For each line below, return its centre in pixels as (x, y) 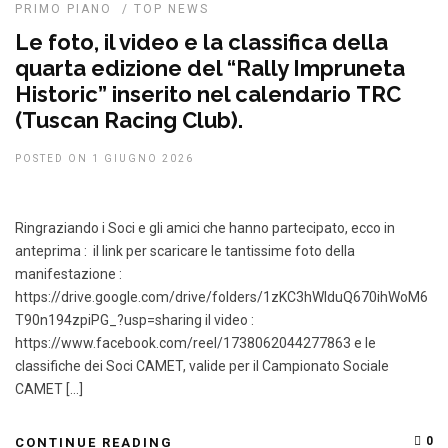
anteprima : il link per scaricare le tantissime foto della (185, 251)
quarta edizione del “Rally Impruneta (210, 68)
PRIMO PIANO (63, 9)
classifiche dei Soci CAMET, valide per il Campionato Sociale (202, 366)
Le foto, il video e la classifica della (201, 42)
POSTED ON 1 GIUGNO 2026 (104, 158)
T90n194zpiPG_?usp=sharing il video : (136, 320)
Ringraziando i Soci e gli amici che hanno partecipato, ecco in (205, 228)
